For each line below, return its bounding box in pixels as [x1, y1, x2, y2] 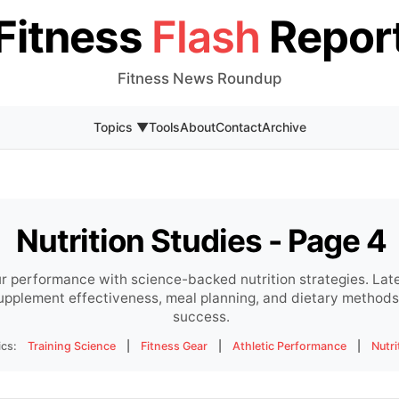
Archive [261, 119, 306, 134]
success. [173, 308, 230, 325]
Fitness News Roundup [118, 69, 281, 87]
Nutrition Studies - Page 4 [16, 222, 387, 259]
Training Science [27, 339, 116, 353]
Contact [215, 119, 262, 134]
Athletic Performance [232, 339, 346, 353]
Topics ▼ [93, 119, 149, 134]
